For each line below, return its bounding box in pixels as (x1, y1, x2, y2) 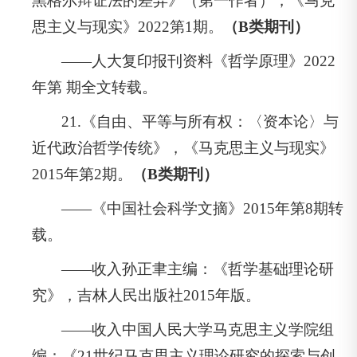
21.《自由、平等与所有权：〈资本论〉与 (61, 112, 339, 130)
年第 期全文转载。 (32, 78, 157, 96)
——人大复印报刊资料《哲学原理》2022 (61, 52, 336, 69)
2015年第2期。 (32, 165, 132, 182)
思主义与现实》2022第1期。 (32, 18, 223, 35)
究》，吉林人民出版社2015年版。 (32, 286, 261, 304)
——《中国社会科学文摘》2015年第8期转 (61, 199, 344, 217)
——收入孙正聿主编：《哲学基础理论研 (61, 260, 335, 277)
